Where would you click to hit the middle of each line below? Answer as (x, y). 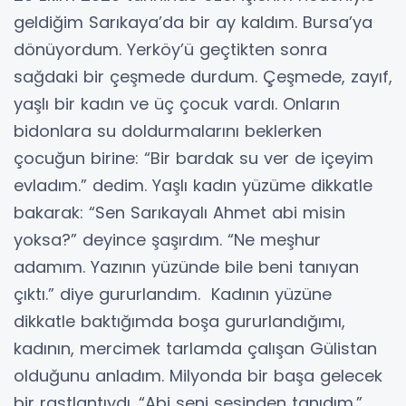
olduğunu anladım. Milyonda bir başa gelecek (198, 375)
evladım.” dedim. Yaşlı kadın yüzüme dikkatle (193, 185)
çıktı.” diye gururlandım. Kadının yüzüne (173, 294)
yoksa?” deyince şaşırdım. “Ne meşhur (167, 239)
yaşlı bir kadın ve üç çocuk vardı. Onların (177, 103)
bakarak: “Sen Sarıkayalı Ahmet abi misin (179, 212)
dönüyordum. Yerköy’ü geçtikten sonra (170, 49)
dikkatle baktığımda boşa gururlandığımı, (179, 321)
